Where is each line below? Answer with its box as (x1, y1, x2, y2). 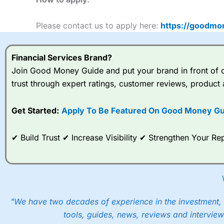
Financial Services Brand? (11, 52, 112, 62)
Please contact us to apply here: (36, 20, 160, 30)
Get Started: (11, 105, 59, 115)
